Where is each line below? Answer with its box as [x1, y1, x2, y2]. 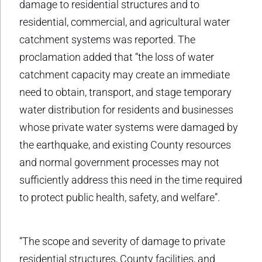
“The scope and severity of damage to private [19, 235, 225, 247]
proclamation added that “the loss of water [19, 50, 214, 63]
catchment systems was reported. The [19, 33, 195, 46]
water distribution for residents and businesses [19, 103, 233, 116]
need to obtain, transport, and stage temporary [19, 85, 232, 98]
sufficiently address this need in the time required [19, 173, 242, 186]
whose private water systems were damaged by [19, 120, 238, 133]
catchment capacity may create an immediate [19, 68, 230, 81]
